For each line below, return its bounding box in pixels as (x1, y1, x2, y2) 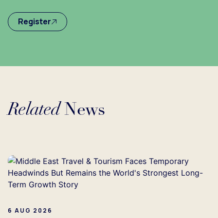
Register (18, 16, 51, 27)
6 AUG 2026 (8, 206, 53, 215)
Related (8, 102, 60, 120)
